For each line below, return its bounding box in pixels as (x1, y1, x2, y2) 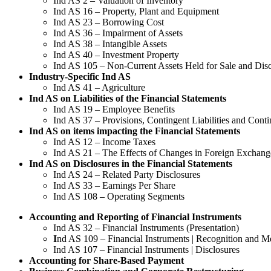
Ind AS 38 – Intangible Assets (53, 38, 167, 49)
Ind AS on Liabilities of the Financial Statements (29, 93, 226, 103)
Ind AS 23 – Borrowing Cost (53, 16, 164, 27)
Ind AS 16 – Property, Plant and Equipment (53, 5, 219, 16)
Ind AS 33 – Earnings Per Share (53, 180, 175, 191)
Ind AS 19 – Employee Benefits (53, 103, 175, 114)
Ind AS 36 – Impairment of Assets (53, 27, 183, 38)
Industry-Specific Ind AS (29, 71, 131, 82)
